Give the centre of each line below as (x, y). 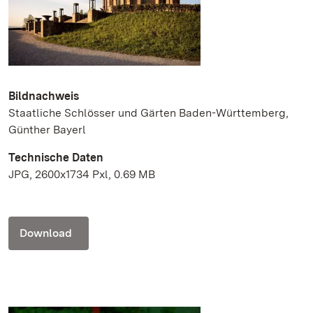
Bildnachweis (44, 96)
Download (46, 233)
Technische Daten (56, 158)
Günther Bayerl (47, 130)
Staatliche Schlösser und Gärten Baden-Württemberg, (148, 113)
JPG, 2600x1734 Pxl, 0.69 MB (82, 175)
